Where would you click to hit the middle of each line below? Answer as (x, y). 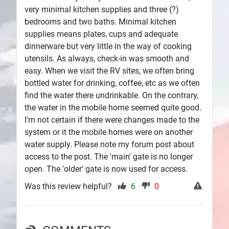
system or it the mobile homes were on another (109, 132)
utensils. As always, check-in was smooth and (107, 59)
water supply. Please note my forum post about (109, 145)
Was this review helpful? (69, 187)
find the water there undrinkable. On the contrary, (111, 96)
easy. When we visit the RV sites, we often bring (109, 71)
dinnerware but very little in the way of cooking (108, 47)
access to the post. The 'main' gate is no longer (109, 157)
